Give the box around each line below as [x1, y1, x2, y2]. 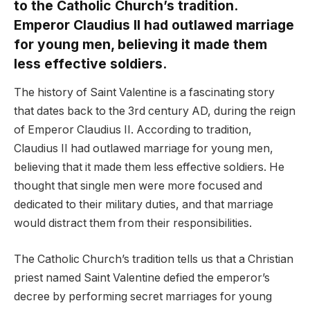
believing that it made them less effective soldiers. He [14, 161, 284, 174]
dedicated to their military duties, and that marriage [14, 198, 273, 212]
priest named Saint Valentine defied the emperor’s [14, 271, 270, 284]
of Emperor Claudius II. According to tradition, [14, 123, 252, 137]
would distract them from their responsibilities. [14, 217, 252, 230]
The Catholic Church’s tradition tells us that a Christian [14, 252, 293, 266]
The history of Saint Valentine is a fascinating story [14, 86, 275, 100]
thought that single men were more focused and [14, 179, 262, 193]
